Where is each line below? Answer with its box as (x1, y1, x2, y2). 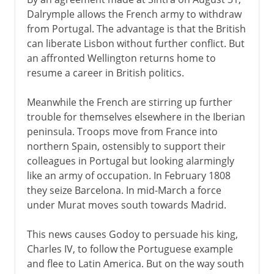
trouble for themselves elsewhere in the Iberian (26, 109, 245, 124)
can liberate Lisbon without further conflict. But (26, 36, 245, 50)
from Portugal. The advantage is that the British (26, 21, 246, 35)
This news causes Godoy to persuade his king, (26, 227, 238, 241)
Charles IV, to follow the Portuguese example (26, 242, 233, 256)
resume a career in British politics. (26, 65, 184, 80)
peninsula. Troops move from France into (26, 124, 218, 138)
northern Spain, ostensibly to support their (26, 139, 226, 153)
